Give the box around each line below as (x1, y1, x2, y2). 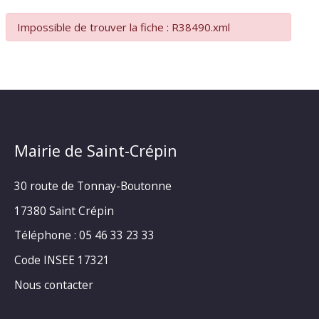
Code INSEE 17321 (14, 252, 110, 268)
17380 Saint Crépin (14, 202, 114, 219)
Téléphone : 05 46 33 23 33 (14, 227, 155, 244)
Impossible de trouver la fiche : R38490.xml (17, 20, 231, 35)
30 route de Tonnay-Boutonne (14, 178, 172, 194)
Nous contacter (14, 276, 93, 293)
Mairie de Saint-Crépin (14, 140, 177, 162)
